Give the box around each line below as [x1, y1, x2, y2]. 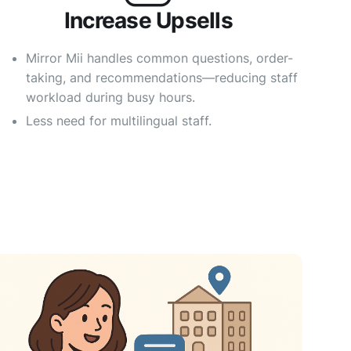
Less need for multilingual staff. [25, 113, 212, 129]
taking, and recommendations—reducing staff [25, 70, 298, 86]
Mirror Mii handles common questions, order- [25, 50, 293, 67]
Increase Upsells [63, 7, 233, 34]
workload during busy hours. [25, 89, 195, 106]
